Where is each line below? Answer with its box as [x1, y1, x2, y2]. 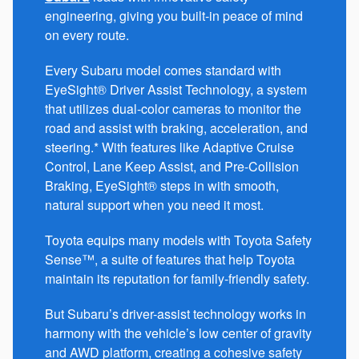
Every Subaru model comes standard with [45, 60, 281, 79]
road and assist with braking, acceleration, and [45, 118, 308, 137]
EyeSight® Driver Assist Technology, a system [45, 79, 307, 99]
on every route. [45, 25, 129, 44]
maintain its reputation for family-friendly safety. [45, 268, 309, 288]
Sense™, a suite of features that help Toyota [45, 249, 295, 268]
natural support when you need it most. [45, 195, 264, 214]
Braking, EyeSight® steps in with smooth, [45, 175, 279, 195]
